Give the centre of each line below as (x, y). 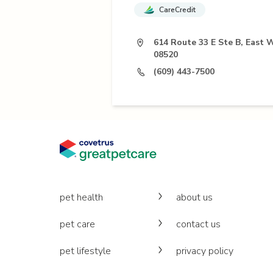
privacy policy (205, 251)
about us (195, 197)
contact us (199, 224)
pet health (81, 197)
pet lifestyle (85, 251)
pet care (77, 224)
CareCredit (177, 9)
